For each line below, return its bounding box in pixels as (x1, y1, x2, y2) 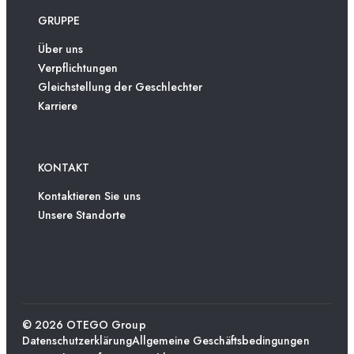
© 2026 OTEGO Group (22, 317, 146, 333)
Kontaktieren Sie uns (38, 188, 141, 205)
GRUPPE (38, 13, 81, 29)
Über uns (38, 41, 84, 58)
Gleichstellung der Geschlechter (38, 79, 202, 96)
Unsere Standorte (38, 207, 126, 224)
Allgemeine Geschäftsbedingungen (131, 333, 310, 349)
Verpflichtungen (38, 60, 119, 77)
